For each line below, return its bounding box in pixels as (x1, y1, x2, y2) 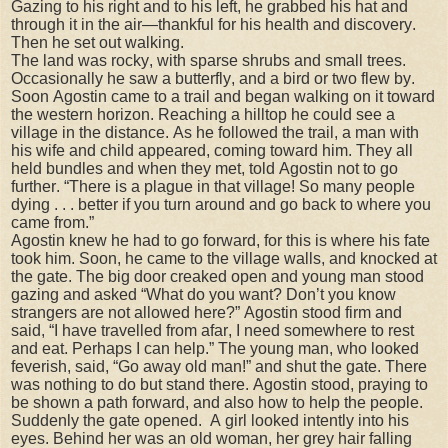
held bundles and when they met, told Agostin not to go (11, 160, 398, 178)
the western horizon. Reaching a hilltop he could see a (11, 106, 395, 124)
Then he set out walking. (11, 34, 184, 52)
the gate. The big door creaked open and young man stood (11, 268, 424, 286)
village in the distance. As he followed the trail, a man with (11, 124, 419, 142)
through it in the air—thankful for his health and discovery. (11, 16, 416, 34)
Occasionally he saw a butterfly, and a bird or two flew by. (11, 70, 415, 88)
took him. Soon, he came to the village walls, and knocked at (11, 250, 437, 268)
